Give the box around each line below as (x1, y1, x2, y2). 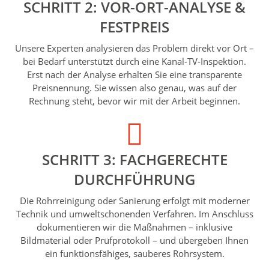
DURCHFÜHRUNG (74, 169, 195, 189)
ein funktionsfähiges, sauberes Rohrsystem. (44, 247, 225, 259)
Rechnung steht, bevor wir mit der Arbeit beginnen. (29, 94, 240, 107)
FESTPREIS (100, 16, 169, 37)
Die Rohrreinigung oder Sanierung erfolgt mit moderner (19, 194, 250, 207)
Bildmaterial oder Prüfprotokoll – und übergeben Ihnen (20, 234, 249, 246)
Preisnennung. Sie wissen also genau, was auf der (32, 81, 237, 94)
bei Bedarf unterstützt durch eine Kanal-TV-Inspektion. (23, 55, 246, 67)
